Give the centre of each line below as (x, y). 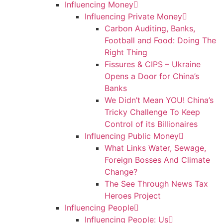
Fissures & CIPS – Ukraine (153, 64)
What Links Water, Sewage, (155, 148)
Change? (121, 171)
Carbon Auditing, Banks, (150, 28)
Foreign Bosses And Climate (157, 160)
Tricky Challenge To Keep (152, 112)
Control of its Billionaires (151, 124)
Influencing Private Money (133, 16)
